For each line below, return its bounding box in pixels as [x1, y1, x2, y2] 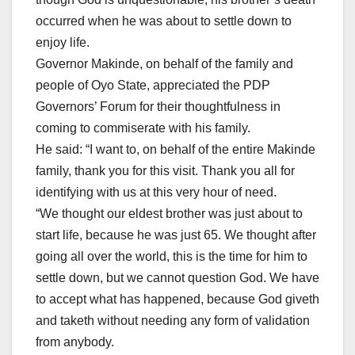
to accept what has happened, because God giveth [36, 292, 319, 307]
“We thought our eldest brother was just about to [36, 207, 303, 221]
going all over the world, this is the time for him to [36, 250, 307, 264]
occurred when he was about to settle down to [36, 14, 292, 29]
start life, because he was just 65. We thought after [36, 228, 316, 242]
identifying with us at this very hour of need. [36, 185, 277, 200]
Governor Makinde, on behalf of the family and [36, 57, 293, 71]
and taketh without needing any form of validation [36, 314, 310, 328]
